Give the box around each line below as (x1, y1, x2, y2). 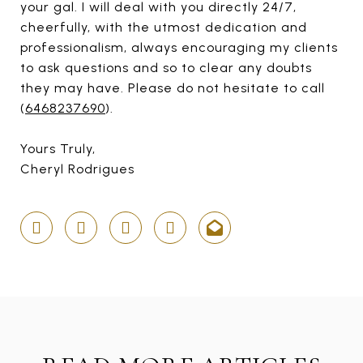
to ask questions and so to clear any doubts (20, 60, 312, 75)
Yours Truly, (20, 141, 96, 156)
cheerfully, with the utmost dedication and (20, 19, 307, 35)
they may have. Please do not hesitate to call (20, 80, 325, 96)
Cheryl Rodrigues (20, 161, 135, 177)
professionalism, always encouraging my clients (20, 40, 338, 55)
